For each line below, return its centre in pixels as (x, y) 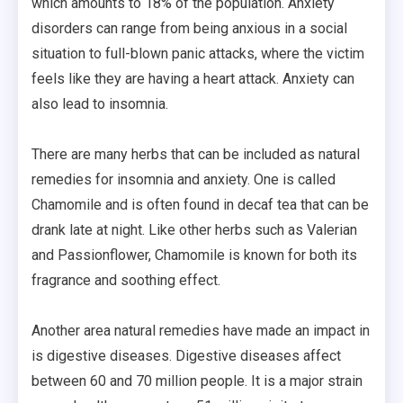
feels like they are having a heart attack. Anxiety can (193, 78)
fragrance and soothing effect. (126, 280)
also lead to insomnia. (100, 103)
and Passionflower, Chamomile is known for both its (194, 255)
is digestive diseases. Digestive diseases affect (186, 355)
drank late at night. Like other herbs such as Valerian (194, 229)
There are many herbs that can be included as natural (196, 154)
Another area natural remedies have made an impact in (201, 330)
